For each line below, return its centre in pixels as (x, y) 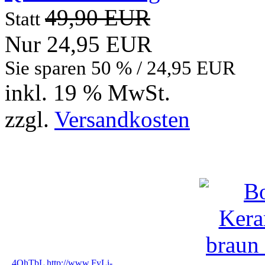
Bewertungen (67, 156)
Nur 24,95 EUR (78, 44)
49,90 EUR (98, 18)
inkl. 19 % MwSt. (88, 93)
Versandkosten (122, 119)
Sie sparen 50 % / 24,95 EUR (120, 68)
